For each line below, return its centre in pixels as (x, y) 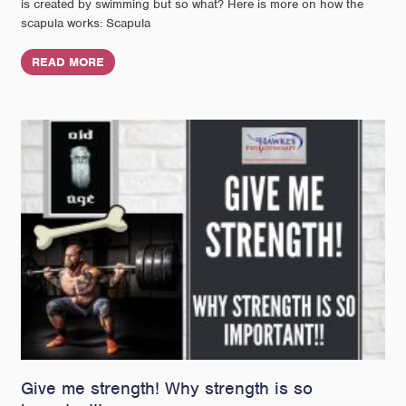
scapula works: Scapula (86, 24)
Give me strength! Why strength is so (167, 389)
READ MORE (68, 63)
